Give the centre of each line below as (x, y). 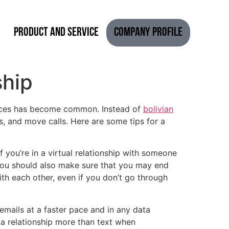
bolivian (158, 109)
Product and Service (56, 33)
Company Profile (148, 33)
